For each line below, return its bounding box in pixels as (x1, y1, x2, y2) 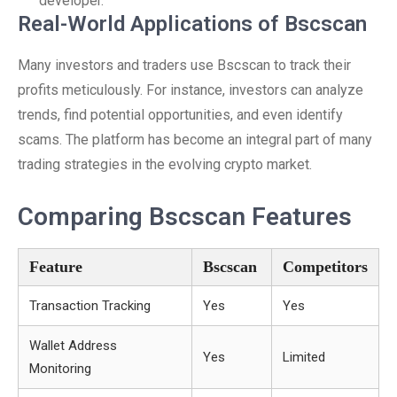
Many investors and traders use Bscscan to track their (18, 57, 351, 74)
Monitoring (29, 361, 91, 377)
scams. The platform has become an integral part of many (18, 131, 372, 148)
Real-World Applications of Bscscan (18, 12, 367, 36)
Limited (283, 349, 325, 365)
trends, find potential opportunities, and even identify (18, 106, 343, 123)
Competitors (283, 258, 368, 276)
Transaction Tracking (29, 298, 151, 314)
